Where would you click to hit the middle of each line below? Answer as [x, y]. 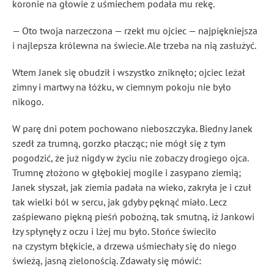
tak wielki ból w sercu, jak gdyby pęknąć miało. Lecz [120, 202]
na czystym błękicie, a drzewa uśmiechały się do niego [124, 246]
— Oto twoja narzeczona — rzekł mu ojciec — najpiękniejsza [135, 31]
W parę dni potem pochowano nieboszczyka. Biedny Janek [132, 128]
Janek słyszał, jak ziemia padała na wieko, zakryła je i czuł [132, 187]
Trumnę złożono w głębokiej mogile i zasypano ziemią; [127, 172]
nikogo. [28, 102]
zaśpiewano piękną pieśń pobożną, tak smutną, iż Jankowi [133, 217]
